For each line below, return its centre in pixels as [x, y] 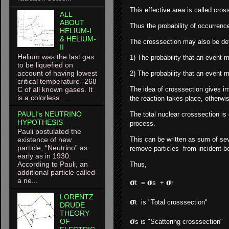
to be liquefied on [45, 65]
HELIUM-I [75, 30]
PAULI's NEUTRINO [50, 114]
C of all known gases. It [55, 89]
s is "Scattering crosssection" [179, 222]
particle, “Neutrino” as [52, 148]
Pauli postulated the [49, 132]
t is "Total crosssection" [171, 202]
